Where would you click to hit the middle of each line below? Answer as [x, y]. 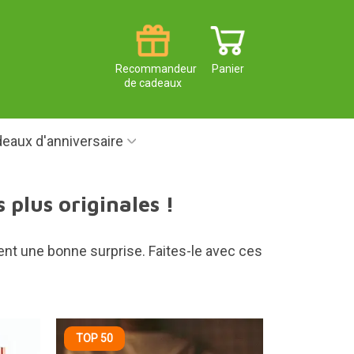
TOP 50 [94, 338]
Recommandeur [156, 69]
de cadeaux [153, 83]
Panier [228, 69]
